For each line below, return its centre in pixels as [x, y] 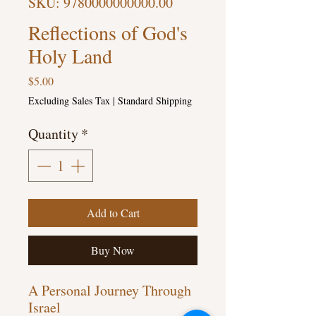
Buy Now [113, 250]
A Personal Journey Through [110, 291]
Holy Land [70, 56]
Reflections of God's [108, 33]
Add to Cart [113, 213]
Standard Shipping [155, 101]
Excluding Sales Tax [69, 101]
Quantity [53, 134]
